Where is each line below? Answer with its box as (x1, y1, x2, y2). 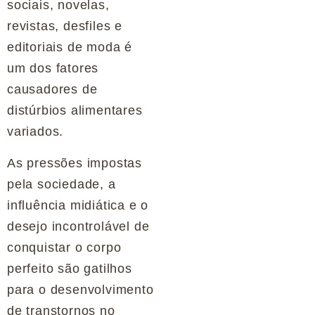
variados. (7, 124, 64, 139)
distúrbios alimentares (7, 103, 143, 118)
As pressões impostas (7, 155, 143, 170)
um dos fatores (7, 61, 99, 76)
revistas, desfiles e (7, 19, 123, 34)
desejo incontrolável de (7, 219, 150, 233)
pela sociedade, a (7, 176, 116, 191)
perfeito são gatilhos (7, 261, 132, 276)
